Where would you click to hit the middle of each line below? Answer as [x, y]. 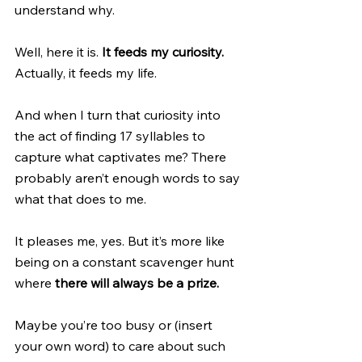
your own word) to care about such [122, 345]
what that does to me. [82, 198]
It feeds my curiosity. [163, 51]
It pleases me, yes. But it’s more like [121, 240]
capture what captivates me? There [122, 156]
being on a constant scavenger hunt [126, 261]
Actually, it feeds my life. [87, 72]
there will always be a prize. [137, 282]
